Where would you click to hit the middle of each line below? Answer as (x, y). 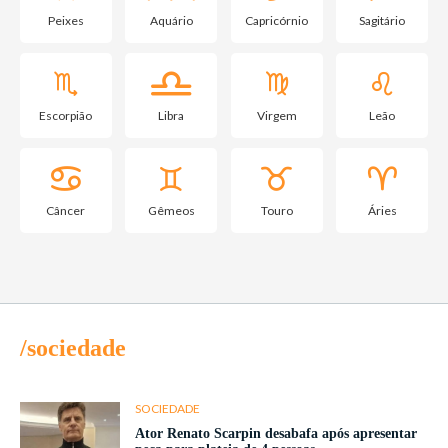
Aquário (171, 21)
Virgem (276, 116)
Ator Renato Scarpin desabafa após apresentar (276, 434)
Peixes (65, 21)
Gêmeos (171, 211)
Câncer (66, 211)
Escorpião (66, 116)
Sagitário (382, 21)
